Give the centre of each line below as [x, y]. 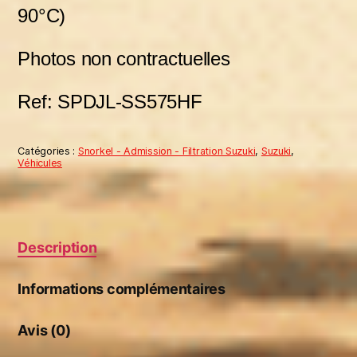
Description [57, 247]
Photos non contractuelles [127, 58]
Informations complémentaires [122, 288]
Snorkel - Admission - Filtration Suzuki [167, 151]
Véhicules [40, 163]
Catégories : [48, 151]
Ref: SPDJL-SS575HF [110, 101]
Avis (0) [44, 330]
